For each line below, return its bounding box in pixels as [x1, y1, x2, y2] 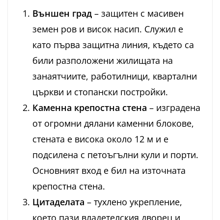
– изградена [147, 102, 200, 114]
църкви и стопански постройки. [32, 86, 168, 98]
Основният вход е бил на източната [32, 165, 186, 177]
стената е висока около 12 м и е [32, 133, 168, 145]
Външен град [32, 7, 92, 20]
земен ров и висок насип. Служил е [32, 23, 183, 35]
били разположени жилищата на [32, 55, 173, 67]
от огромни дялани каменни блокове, [32, 117, 194, 130]
